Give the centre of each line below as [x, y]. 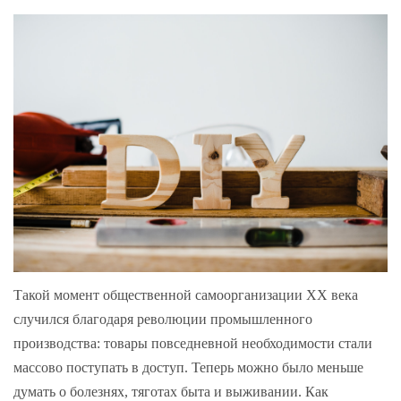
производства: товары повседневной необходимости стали [193, 343]
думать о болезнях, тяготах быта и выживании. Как [171, 391]
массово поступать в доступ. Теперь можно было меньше [188, 367]
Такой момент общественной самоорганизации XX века [186, 294]
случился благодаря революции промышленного [163, 319]
